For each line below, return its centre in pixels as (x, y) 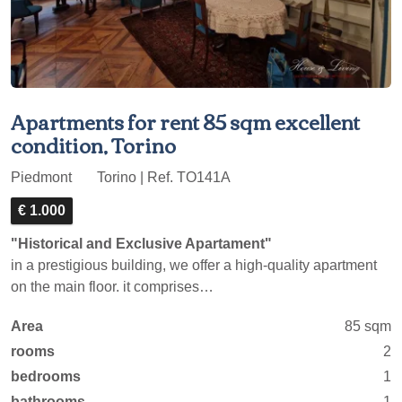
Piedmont (43, 177)
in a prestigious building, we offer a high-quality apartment (194, 265)
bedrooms (46, 376)
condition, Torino (93, 144)
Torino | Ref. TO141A (162, 177)
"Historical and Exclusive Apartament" (141, 244)
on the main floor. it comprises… (112, 287)
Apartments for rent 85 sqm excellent (185, 121)
